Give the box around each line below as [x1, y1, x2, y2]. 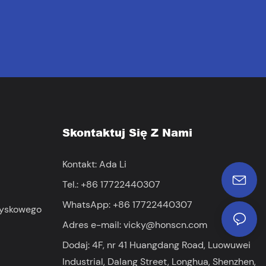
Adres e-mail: [62, 218, 123, 231]
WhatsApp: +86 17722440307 [62, 198, 192, 211]
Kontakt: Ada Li [62, 157, 126, 170]
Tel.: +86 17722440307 [62, 178, 160, 191]
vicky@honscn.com [123, 218, 207, 231]
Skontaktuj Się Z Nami [62, 125, 192, 141]
